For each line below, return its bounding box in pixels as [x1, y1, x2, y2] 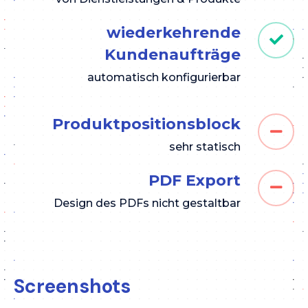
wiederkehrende [107, 23, 241, 42]
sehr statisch [169, 140, 241, 154]
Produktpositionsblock [52, 115, 241, 134]
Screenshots [14, 274, 131, 300]
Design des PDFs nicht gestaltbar [54, 196, 241, 210]
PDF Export [148, 170, 241, 190]
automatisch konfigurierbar [87, 70, 241, 84]
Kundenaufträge [104, 45, 241, 64]
